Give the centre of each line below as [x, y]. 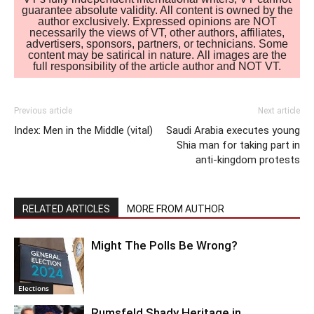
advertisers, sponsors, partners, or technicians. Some [157, 43]
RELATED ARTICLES [66, 209]
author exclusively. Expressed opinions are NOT [157, 21]
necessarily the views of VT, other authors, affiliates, [157, 32]
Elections [34, 288]
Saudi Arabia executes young [233, 130]
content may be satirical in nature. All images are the [157, 55]
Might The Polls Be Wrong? [164, 245]
